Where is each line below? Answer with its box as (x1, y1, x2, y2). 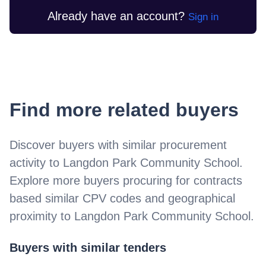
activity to (9, 156, 63, 169)
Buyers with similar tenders (9, 241, 166, 255)
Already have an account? (47, 9, 185, 23)
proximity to (9, 209, 74, 223)
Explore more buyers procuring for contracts (9, 173, 242, 187)
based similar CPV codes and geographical (9, 191, 235, 205)
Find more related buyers (9, 99, 239, 121)
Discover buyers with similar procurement (9, 138, 227, 151)
